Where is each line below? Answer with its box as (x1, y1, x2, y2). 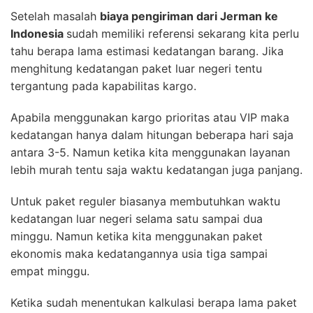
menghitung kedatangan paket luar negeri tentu (10, 61, 262, 75)
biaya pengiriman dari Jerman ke (100, 8, 278, 23)
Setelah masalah (10, 8, 100, 23)
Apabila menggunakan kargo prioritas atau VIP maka (10, 110, 289, 124)
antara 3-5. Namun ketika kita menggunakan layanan (10, 145, 290, 159)
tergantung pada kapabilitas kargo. (10, 78, 196, 93)
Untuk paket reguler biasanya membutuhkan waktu (10, 194, 280, 208)
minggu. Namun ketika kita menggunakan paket (10, 228, 263, 243)
